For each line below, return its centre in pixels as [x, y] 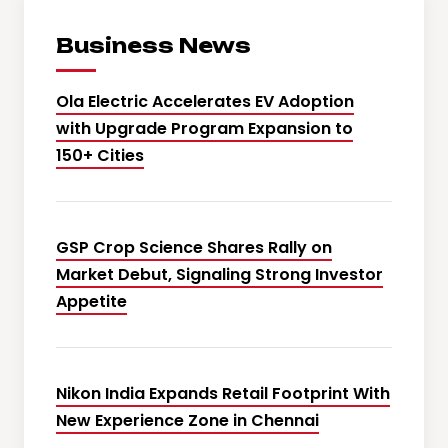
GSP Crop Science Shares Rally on [194, 248]
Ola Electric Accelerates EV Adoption [205, 102]
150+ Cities [100, 156]
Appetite [91, 302]
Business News [153, 46]
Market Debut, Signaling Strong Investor [219, 275]
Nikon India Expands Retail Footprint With [223, 394]
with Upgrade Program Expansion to [204, 129]
